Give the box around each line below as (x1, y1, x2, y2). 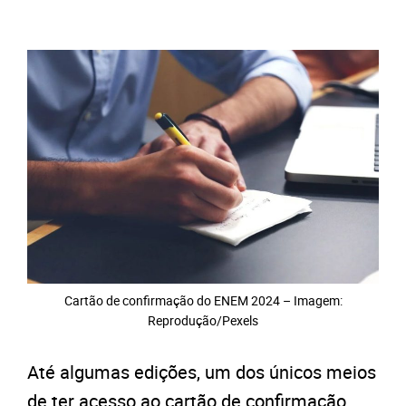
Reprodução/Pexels (148, 311, 258, 329)
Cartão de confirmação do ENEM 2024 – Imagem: (63, 291, 343, 309)
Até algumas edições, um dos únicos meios (27, 359, 376, 384)
